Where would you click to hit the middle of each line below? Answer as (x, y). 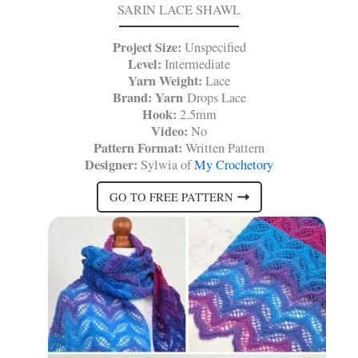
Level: (145, 64)
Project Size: (147, 48)
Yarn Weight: (167, 81)
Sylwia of (166, 165)
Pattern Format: (138, 148)
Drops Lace (214, 98)
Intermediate (196, 64)
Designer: (111, 165)
